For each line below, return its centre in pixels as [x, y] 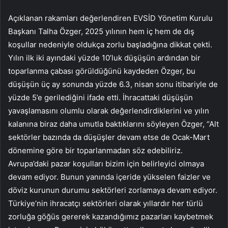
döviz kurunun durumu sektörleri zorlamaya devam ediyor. [113, 190]
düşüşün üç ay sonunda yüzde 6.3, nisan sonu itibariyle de [113, 84]
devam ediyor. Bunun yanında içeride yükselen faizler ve [109, 177]
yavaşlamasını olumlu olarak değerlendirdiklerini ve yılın [109, 111]
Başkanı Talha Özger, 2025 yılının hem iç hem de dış [101, 32]
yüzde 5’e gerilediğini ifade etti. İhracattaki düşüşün [101, 98]
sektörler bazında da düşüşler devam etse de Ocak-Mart [109, 137]
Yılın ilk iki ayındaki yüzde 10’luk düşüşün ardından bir [104, 58]
